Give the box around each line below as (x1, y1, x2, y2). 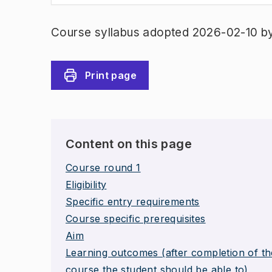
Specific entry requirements (66, 195, 200, 208)
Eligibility (66, 178, 107, 191)
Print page (85, 69, 137, 81)
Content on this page (66, 137, 192, 151)
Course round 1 (66, 161, 141, 174)
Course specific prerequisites (66, 212, 206, 225)
